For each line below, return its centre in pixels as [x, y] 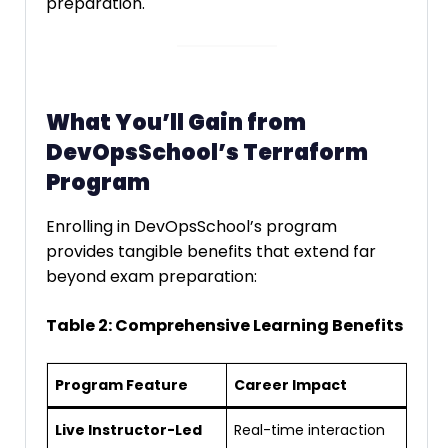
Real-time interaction [309, 430]
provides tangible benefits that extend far [211, 252]
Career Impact [290, 385]
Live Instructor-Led [128, 430]
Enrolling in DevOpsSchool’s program [191, 227]
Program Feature [121, 385]
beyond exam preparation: [151, 277]
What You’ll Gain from [176, 122]
